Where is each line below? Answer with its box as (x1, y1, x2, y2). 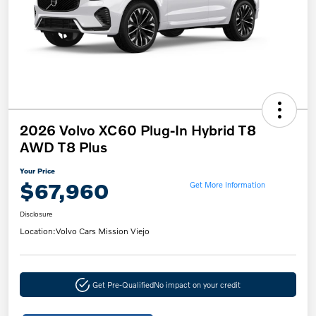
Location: (20, 226, 56, 237)
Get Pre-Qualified (92, 279, 154, 290)
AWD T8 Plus (20, 138, 107, 156)
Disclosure (20, 209, 52, 219)
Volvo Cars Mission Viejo (56, 226, 150, 237)
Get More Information (189, 178, 265, 189)
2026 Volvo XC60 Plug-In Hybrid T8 (20, 121, 256, 139)
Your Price (20, 166, 55, 176)
